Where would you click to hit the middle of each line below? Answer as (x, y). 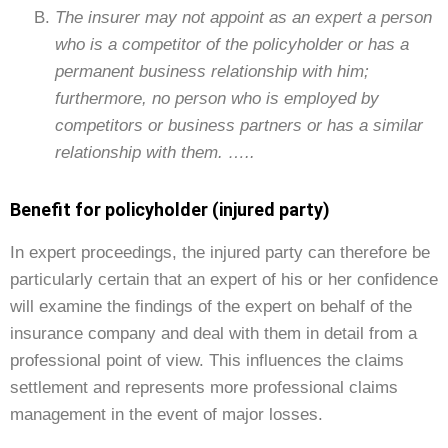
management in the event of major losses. (166, 414)
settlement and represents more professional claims (204, 387)
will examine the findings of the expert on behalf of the (211, 306)
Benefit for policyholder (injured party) (170, 209)
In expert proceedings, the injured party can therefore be (220, 252)
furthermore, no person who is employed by (217, 98)
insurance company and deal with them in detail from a (213, 333)
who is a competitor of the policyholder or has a (232, 44)
